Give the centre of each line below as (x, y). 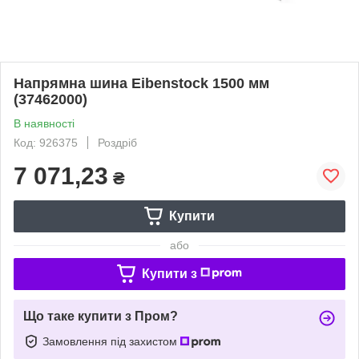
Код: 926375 (46, 142)
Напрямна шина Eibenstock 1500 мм (141, 83)
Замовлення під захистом (111, 341)
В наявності (44, 123)
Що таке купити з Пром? (101, 316)
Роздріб (117, 142)
